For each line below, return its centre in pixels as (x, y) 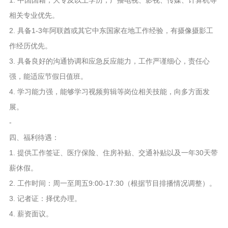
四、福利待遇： (34, 138)
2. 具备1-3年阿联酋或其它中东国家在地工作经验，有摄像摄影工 (111, 31)
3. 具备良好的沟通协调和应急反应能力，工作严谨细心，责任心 (109, 61)
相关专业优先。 (34, 16)
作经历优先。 (30, 46)
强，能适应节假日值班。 (48, 77)
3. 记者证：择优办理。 (45, 199)
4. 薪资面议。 (31, 214)
